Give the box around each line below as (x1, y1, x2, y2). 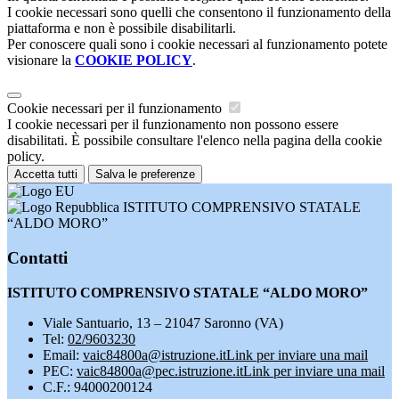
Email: (43, 346, 83, 362)
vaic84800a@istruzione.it (83, 346, 226, 362)
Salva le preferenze (95, 167, 195, 182)
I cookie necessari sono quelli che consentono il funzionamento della (7, 4, 391, 20)
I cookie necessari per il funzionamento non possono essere (7, 117, 338, 133)
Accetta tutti (14, 167, 77, 182)
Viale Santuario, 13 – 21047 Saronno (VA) (43, 314, 283, 330)
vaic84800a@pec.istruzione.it (77, 362, 243, 379)
